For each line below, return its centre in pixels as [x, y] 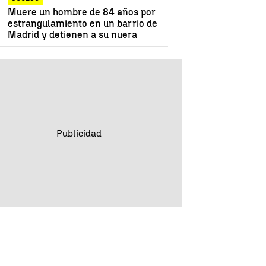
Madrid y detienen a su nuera [73, 35]
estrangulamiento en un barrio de [83, 24]
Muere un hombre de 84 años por [82, 12]
